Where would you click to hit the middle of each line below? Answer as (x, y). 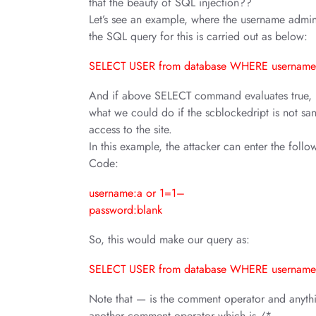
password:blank (126, 210)
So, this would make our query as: (169, 239)
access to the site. (130, 129)
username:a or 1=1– (137, 193)
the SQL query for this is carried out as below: (198, 36)
